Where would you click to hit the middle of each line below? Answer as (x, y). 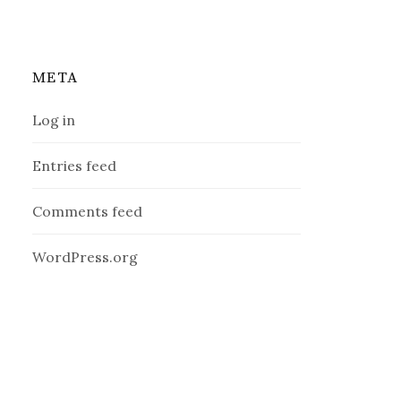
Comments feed (88, 212)
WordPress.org (85, 257)
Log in (54, 120)
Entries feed (75, 166)
